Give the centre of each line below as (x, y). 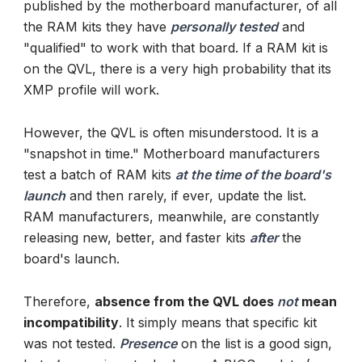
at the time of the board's (253, 175)
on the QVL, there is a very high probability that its (177, 68)
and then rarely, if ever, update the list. (186, 196)
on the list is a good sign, (255, 344)
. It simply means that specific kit (218, 323)
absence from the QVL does (186, 302)
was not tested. (72, 344)
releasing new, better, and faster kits (137, 238)
